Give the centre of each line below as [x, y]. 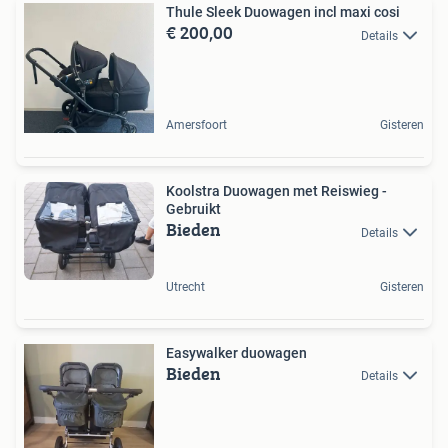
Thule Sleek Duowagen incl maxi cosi [283, 12]
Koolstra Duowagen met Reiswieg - [276, 191]
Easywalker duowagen [236, 352]
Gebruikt [193, 209]
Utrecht [185, 286]
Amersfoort [196, 125]
